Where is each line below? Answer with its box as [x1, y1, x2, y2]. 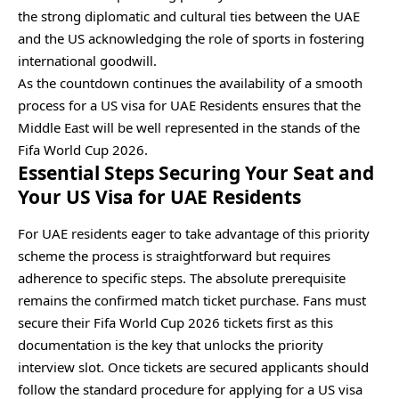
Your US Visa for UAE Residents [18, 183, 301, 209]
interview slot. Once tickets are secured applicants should [18, 357, 369, 376]
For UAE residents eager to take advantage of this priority [18, 224, 370, 242]
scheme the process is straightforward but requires [18, 246, 330, 265]
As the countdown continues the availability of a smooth [18, 73, 362, 92]
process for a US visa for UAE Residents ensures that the [18, 95, 361, 114]
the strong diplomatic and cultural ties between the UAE [18, 6, 360, 25]
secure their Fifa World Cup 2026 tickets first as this [18, 313, 333, 331]
